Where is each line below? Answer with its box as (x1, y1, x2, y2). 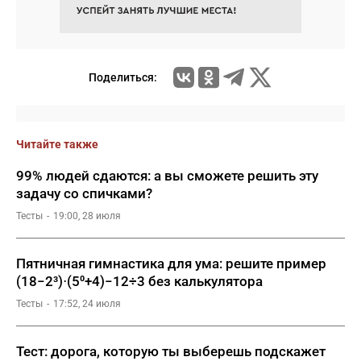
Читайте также (16, 138, 98, 151)
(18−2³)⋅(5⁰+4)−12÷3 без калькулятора (16, 273, 263, 289)
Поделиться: (88, 71, 157, 84)
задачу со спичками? (16, 185, 152, 201)
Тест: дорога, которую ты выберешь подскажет (16, 343, 326, 359)
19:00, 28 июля (53, 210, 121, 222)
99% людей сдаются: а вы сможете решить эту (16, 168, 318, 184)
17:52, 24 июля (53, 298, 121, 309)
